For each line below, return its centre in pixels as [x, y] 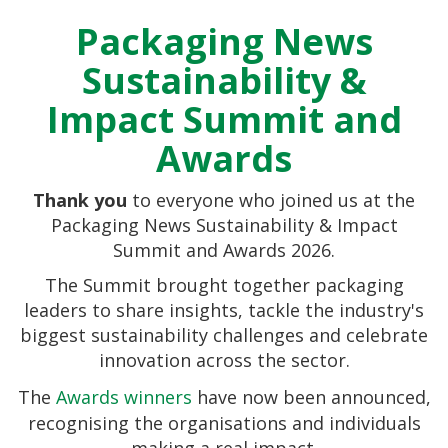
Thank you [80, 199]
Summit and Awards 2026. [224, 249]
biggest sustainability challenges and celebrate [224, 334]
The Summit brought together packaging [224, 284]
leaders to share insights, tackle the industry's [224, 309]
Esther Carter [224, 346]
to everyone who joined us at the [271, 199]
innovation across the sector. [224, 359]
